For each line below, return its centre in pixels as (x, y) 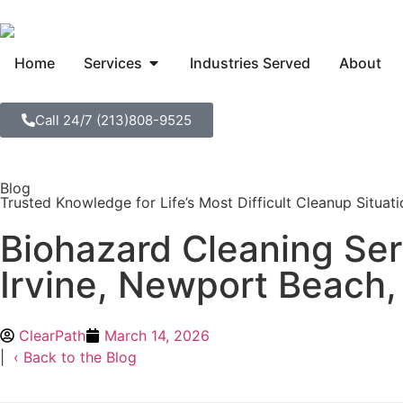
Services (113, 63)
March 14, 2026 (157, 335)
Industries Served (250, 63)
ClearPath (52, 335)
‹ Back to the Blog (75, 357)
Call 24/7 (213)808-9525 (113, 120)
